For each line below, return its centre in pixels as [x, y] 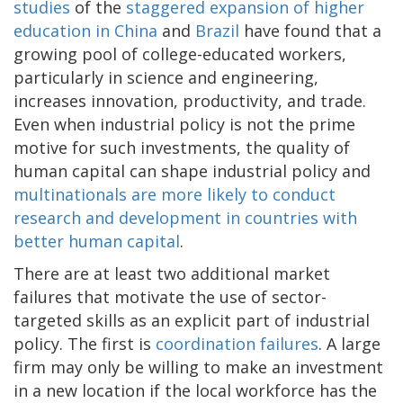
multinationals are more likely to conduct [175, 194]
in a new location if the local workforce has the [195, 390]
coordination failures [237, 343]
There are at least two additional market [172, 273]
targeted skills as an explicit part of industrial [192, 320]
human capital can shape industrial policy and [192, 170]
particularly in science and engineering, [166, 77]
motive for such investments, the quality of [182, 147]
